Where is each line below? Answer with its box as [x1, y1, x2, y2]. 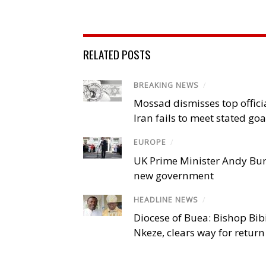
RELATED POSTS [83, 46, 151, 63]
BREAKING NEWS [134, 80, 199, 91]
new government [134, 168, 214, 182]
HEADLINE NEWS [134, 194, 198, 205]
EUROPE [134, 137, 166, 148]
